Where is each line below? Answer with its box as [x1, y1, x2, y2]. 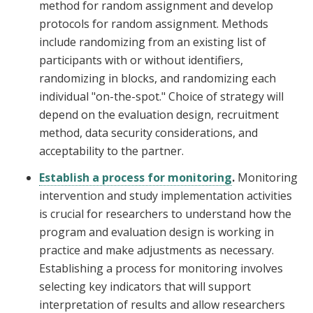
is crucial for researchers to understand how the [39, 206, 291, 222]
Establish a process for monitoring [39, 170, 232, 186]
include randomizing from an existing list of [39, 34, 266, 50]
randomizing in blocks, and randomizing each [39, 71, 276, 87]
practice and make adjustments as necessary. [39, 242, 274, 259]
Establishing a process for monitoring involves [39, 261, 283, 277]
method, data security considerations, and [39, 125, 258, 141]
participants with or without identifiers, [39, 52, 243, 68]
